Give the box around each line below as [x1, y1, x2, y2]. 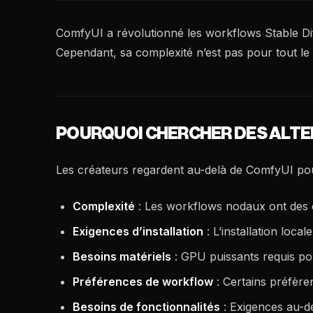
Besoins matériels [73, 249, 171, 263]
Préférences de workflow [73, 275, 213, 289]
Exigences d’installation [73, 224, 203, 238]
